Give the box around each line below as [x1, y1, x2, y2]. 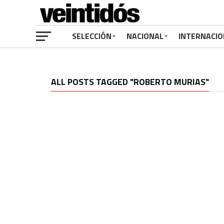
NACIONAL [126, 30, 163, 42]
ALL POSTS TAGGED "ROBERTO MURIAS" [51, 75, 209, 88]
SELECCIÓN [72, 30, 111, 42]
